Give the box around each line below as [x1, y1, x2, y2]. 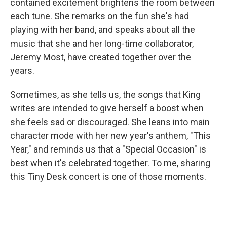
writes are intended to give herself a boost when [10, 102, 204, 113]
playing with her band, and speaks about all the [10, 24, 195, 35]
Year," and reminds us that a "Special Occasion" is [10, 143, 206, 155]
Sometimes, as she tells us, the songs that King [10, 89, 201, 100]
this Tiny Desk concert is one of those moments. [10, 171, 206, 182]
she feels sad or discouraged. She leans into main [10, 116, 210, 127]
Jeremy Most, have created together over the [10, 51, 191, 62]
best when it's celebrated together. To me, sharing [10, 157, 210, 168]
